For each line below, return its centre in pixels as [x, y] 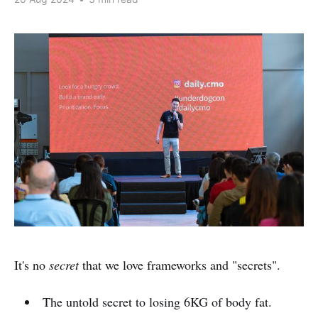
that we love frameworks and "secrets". [180, 264]
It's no [32, 264]
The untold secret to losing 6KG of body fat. [157, 301]
